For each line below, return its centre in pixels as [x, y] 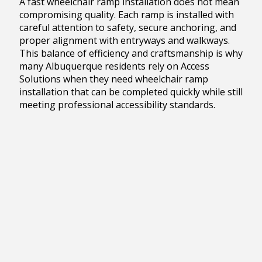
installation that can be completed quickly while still [131, 92]
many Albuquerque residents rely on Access [114, 66]
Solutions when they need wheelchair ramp [113, 79]
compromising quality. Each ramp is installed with [126, 15]
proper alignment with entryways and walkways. [124, 41]
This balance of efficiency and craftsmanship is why [131, 54]
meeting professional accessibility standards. [117, 105]
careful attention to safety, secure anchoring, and [127, 28]
